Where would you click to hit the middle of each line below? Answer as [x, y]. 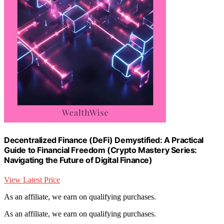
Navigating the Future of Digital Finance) [78, 160]
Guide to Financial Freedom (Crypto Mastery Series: [101, 150]
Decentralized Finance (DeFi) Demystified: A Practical [104, 140]
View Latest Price [32, 180]
